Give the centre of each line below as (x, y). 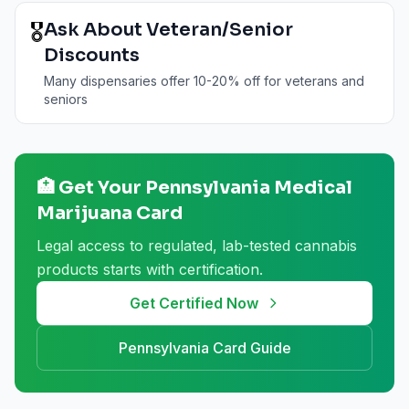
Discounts (92, 55)
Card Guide (250, 348)
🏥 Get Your (91, 188)
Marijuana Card (110, 213)
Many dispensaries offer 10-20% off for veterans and (204, 81)
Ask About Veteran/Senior (168, 30)
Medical (311, 188)
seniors (66, 99)
